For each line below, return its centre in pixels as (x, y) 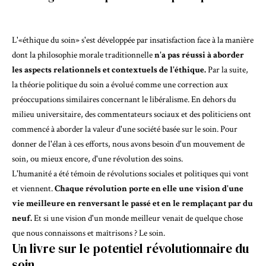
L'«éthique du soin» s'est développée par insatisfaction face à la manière (133, 40)
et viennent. (33, 188)
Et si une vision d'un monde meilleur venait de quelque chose (137, 218)
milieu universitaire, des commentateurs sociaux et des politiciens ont (132, 114)
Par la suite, (227, 69)
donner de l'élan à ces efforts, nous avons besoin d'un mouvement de (128, 144)
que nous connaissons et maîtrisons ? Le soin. (88, 233)
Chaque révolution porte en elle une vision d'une (149, 188)
